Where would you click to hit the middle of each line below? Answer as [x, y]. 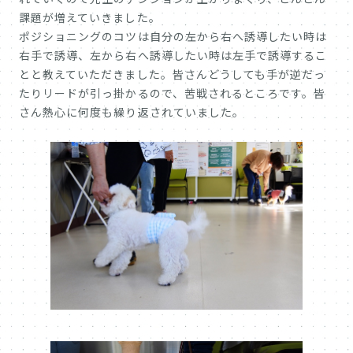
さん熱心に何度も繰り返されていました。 [132, 112]
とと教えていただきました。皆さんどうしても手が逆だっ [173, 74]
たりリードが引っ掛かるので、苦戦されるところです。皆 [173, 93]
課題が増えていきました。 [90, 18]
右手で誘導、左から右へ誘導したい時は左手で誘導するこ [173, 56]
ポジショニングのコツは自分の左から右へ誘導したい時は [173, 37]
